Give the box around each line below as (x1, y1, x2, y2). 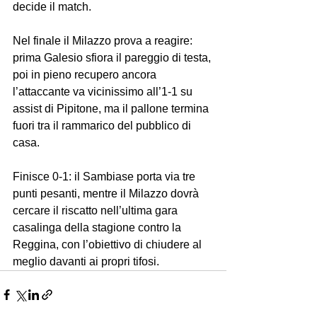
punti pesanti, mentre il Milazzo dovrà (13, 188, 202, 200)
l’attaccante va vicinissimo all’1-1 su (13, 86, 195, 98)
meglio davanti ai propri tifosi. (13, 255, 159, 268)
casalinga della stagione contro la (13, 221, 184, 234)
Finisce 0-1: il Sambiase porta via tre (13, 171, 198, 183)
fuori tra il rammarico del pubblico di (13, 120, 194, 132)
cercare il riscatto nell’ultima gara (13, 204, 180, 217)
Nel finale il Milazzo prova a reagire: (13, 35, 195, 47)
